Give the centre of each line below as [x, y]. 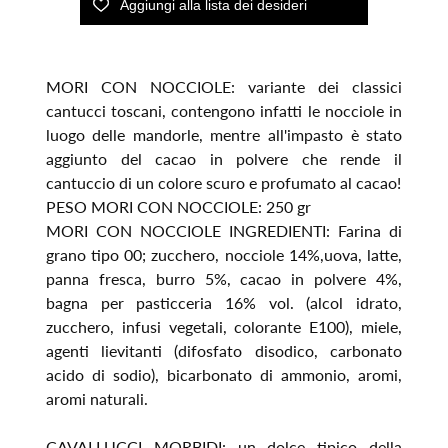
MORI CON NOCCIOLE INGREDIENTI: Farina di [224, 230]
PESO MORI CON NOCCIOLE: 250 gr [178, 206]
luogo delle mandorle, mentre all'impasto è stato [224, 134]
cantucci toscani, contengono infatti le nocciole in [224, 110]
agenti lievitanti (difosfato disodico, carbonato [224, 350]
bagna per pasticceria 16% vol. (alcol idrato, [224, 302]
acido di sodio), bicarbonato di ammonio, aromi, [224, 374]
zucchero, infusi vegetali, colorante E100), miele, [224, 326]
